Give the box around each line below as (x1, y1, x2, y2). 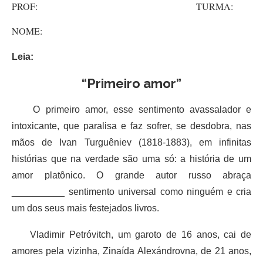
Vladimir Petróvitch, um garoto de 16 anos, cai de (12, 229, 251, 240)
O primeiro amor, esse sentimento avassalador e (12, 104, 251, 114)
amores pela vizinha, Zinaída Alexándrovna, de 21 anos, (12, 245, 251, 256)
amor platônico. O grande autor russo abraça (12, 170, 251, 180)
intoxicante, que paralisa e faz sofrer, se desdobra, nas (12, 120, 251, 131)
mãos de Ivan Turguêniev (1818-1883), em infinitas (12, 137, 251, 147)
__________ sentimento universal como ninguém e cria (12, 186, 251, 197)
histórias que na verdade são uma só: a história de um (12, 153, 251, 164)
